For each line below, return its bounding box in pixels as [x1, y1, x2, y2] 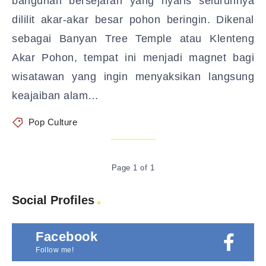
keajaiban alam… [12, 90, 99, 102]
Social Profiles [12, 194, 94, 207]
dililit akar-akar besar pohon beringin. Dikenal [12, 14, 254, 26]
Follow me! [36, 246, 74, 254]
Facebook [36, 229, 97, 244]
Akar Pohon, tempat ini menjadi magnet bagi [12, 52, 254, 64]
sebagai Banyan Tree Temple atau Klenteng [12, 33, 254, 45]
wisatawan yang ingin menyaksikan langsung [12, 71, 254, 83]
